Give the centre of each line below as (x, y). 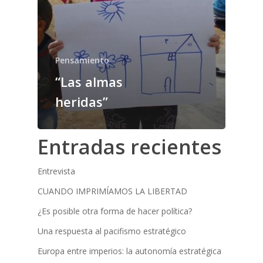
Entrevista (56, 171)
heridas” (82, 102)
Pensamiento (82, 60)
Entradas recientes (129, 147)
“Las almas (89, 82)
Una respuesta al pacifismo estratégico (112, 231)
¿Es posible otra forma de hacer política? (115, 211)
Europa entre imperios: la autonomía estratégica (129, 251)
